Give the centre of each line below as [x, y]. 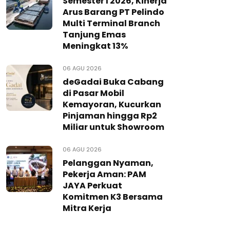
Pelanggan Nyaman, [108, 163]
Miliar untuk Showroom [113, 127]
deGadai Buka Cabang [113, 82]
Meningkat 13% [95, 46]
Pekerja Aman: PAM [104, 174]
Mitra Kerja [87, 208]
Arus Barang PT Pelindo [113, 12]
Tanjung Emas [94, 35]
